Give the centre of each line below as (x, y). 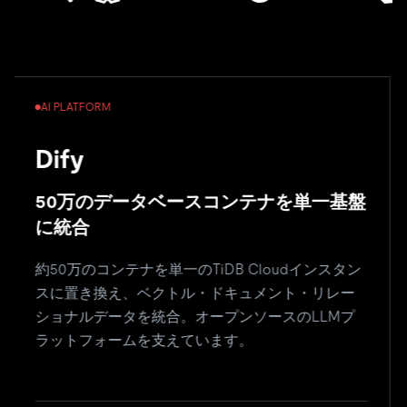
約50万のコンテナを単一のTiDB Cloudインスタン (193, 269)
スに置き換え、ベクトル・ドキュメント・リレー (189, 293)
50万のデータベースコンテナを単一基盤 (195, 201)
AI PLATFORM (70, 107)
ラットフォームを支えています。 (139, 340)
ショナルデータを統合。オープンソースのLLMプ (189, 316)
